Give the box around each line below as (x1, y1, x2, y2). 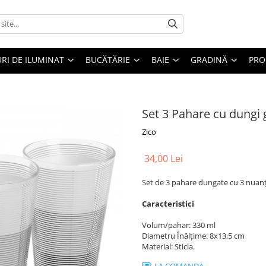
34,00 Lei (144, 151, 183, 165)
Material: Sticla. (142, 240, 195, 252)
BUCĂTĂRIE (85, 53, 130, 65)
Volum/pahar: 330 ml (142, 219, 216, 230)
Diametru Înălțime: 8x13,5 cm (142, 230, 245, 241)
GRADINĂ (191, 53, 227, 65)
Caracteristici (142, 198, 194, 209)
